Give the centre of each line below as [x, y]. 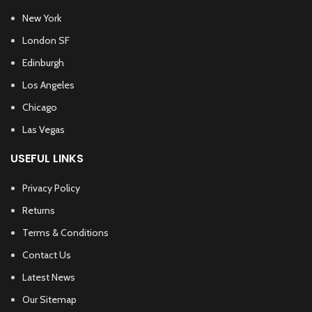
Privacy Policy [51, 188]
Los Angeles [48, 85]
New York [42, 18]
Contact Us [47, 255]
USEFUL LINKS [47, 159]
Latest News [49, 278]
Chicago [40, 108]
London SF [46, 41]
